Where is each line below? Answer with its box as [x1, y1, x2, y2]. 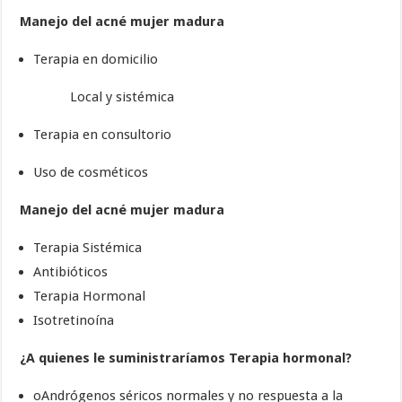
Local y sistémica [20, 89, 175, 106]
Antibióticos [33, 264, 109, 281]
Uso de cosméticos [33, 164, 149, 181]
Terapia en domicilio [33, 51, 159, 68]
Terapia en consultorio [33, 127, 172, 144]
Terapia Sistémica [33, 240, 143, 257]
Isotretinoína [33, 312, 115, 329]
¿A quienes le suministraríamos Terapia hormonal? [20, 350, 353, 367]
